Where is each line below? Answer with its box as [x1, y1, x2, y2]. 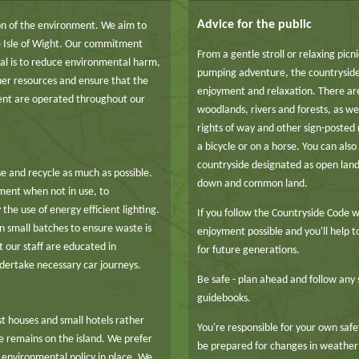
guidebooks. [197, 292, 251, 305]
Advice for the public [197, 18, 312, 32]
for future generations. [197, 244, 300, 257]
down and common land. [197, 178, 308, 191]
